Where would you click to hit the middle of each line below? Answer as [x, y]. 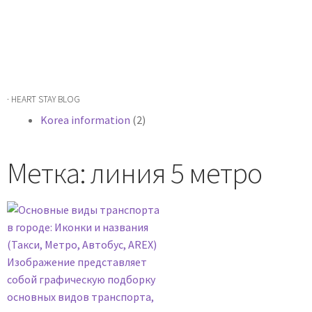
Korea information [85, 120]
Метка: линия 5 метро [134, 172]
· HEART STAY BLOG [44, 99]
